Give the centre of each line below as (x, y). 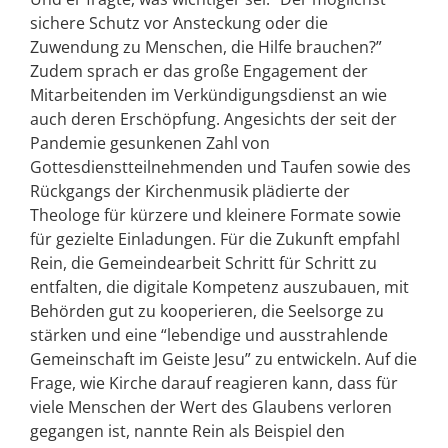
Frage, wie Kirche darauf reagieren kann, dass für (214, 383)
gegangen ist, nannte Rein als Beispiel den (187, 431)
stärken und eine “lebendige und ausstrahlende (209, 335)
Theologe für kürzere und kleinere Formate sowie (215, 215)
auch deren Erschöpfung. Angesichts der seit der (213, 119)
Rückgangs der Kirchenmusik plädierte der (190, 191)
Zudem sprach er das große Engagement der (199, 71)
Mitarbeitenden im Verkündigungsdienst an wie (208, 95)
